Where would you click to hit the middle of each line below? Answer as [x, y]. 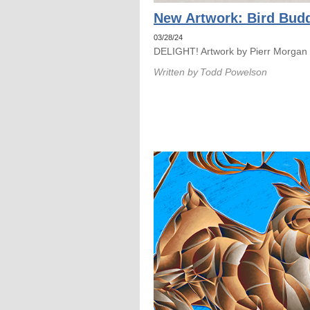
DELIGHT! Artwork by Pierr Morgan [230, 51]
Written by [176, 72]
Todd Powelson [234, 72]
